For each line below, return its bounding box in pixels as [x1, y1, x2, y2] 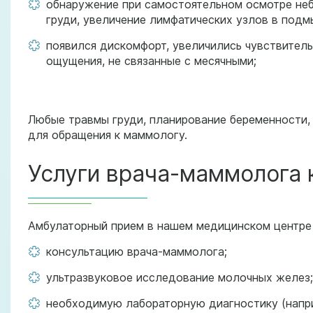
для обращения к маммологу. [28, 128, 187, 142]
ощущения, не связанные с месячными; [46, 54, 256, 68]
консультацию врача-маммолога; [46, 245, 227, 259]
